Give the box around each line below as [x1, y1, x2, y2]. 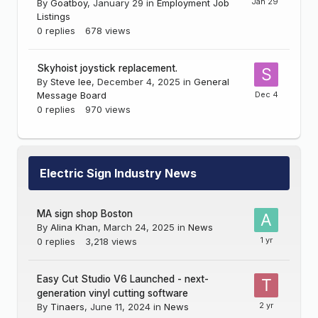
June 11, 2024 [90, 301, 150, 313]
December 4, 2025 [97, 76, 180, 88]
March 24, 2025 [104, 221, 175, 234]
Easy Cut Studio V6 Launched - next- [37, 273, 209, 285]
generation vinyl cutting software [37, 287, 188, 300]
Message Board [37, 89, 106, 102]
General [194, 76, 229, 88]
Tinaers [50, 301, 84, 313]
